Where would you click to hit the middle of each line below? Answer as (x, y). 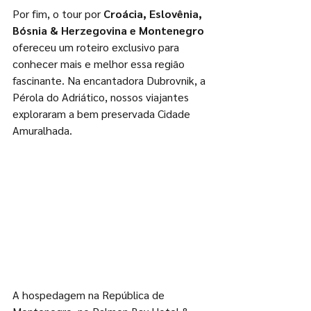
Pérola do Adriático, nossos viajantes (102, 97)
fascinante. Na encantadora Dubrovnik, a (110, 81)
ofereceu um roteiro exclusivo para (97, 47)
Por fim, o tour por (58, 14)
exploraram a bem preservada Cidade (103, 114)
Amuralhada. (44, 131)
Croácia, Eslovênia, (154, 14)
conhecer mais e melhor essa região (100, 64)
